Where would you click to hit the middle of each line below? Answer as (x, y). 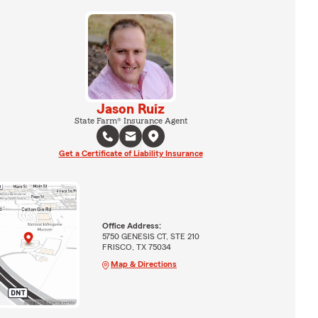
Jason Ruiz (131, 109)
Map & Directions (143, 264)
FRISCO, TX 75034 (136, 247)
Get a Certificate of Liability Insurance (131, 153)
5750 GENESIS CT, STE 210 (150, 236)
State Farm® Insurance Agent (131, 121)
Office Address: (131, 225)
